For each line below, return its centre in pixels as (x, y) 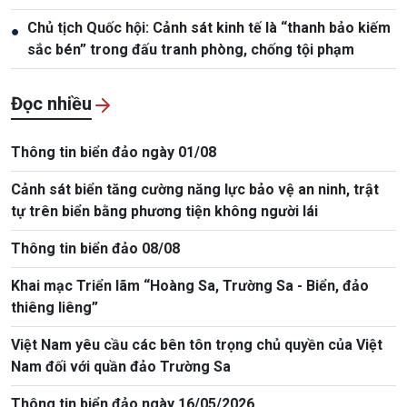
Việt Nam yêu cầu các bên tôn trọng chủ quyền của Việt (197, 344)
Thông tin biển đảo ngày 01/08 (114, 152)
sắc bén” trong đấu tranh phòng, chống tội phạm (191, 49)
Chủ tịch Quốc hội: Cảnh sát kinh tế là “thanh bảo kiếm (209, 27)
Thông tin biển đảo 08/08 (95, 248)
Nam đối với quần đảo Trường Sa (121, 366)
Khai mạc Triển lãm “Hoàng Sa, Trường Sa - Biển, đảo (190, 285)
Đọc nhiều (51, 103)
